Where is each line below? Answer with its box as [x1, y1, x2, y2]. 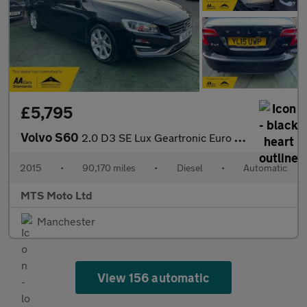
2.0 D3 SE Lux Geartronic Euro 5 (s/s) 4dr [82, 130, 234, 144]
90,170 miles [82, 161, 136, 173]
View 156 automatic [97, 269, 210, 285]
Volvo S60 [21, 129, 82, 145]
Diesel [176, 161, 203, 173]
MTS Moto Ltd [21, 188, 93, 201]
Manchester [37, 214, 95, 228]
